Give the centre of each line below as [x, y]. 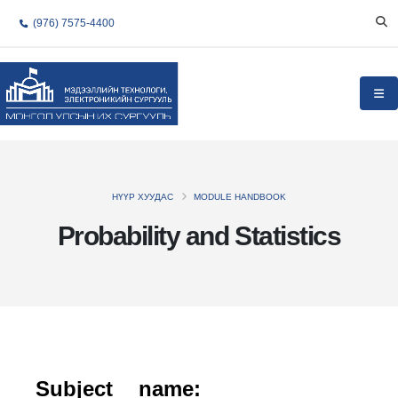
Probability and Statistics [199, 235]
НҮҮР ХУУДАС [143, 196]
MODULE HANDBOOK [240, 196]
